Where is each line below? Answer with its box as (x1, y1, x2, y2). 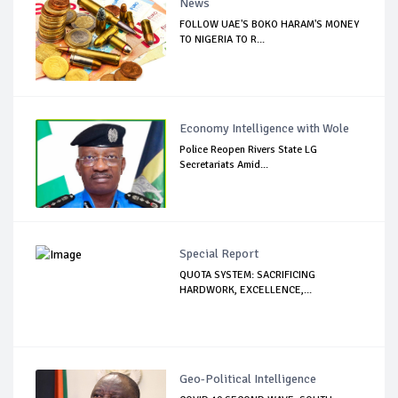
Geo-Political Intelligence (179, 371, 317, 387)
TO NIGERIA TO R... (179, 33, 266, 47)
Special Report (179, 246, 259, 262)
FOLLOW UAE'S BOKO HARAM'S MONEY (179, 18, 360, 32)
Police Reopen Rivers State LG (179, 143, 318, 157)
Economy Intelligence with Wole (179, 121, 350, 137)
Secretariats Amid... (179, 158, 269, 172)
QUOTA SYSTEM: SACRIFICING (179, 268, 316, 283)
